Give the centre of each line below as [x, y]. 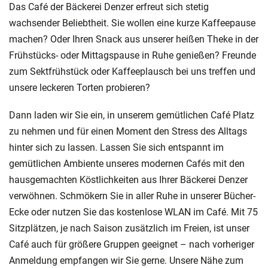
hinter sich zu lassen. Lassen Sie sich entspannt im [116, 147]
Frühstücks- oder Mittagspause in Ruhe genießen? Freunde [133, 55]
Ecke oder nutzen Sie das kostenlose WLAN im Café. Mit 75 [133, 212]
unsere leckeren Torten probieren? [80, 87]
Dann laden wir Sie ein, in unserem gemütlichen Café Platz [132, 115]
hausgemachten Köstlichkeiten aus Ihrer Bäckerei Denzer [128, 179]
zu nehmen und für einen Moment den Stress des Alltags [128, 131]
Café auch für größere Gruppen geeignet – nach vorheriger [132, 244]
